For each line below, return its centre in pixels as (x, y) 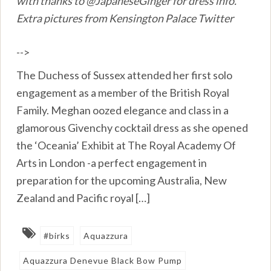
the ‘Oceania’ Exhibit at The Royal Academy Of (126, 145)
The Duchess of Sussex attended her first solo (125, 75)
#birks (57, 235)
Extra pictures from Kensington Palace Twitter (125, 18)
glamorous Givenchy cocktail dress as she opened (132, 127)
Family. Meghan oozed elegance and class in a (123, 110)
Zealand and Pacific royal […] (83, 198)
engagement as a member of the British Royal (123, 92)
